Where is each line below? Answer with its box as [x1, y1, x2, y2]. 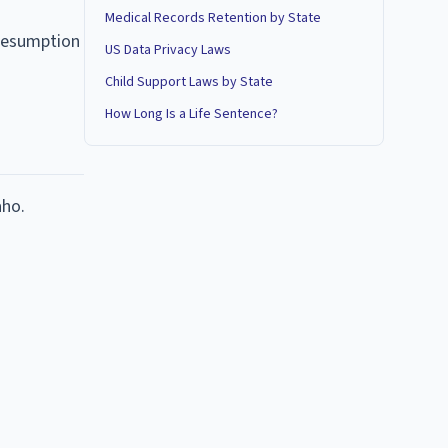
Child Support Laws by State [105, 72, 273, 92]
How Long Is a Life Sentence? [105, 104, 278, 124]
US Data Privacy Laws [105, 40, 231, 60]
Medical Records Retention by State [105, 8, 321, 28]
